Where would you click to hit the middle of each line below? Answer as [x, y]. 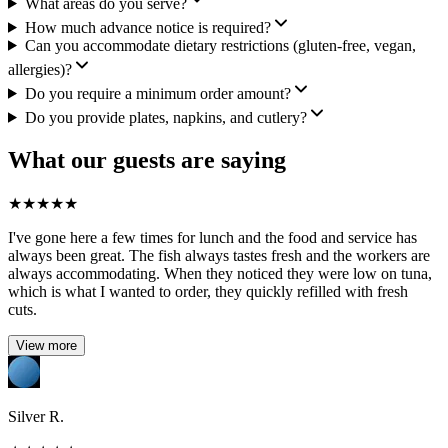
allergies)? [40, 69]
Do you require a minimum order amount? [157, 93]
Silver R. [36, 416]
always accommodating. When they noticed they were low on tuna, [220, 273]
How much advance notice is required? [147, 27]
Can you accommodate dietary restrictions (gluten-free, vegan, [220, 45]
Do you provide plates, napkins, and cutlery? [165, 117]
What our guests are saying [147, 159]
